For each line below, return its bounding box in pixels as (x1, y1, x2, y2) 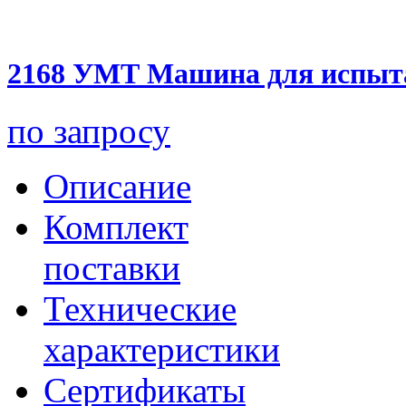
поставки (43, 248, 180, 288)
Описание (43, 167, 191, 207)
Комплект (43, 208, 188, 247)
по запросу (7, 111, 170, 151)
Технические (43, 289, 237, 329)
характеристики (43, 330, 280, 370)
